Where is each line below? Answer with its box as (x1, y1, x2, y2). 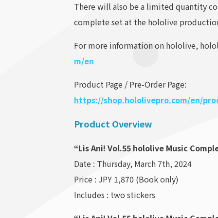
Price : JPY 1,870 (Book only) (74, 173, 179, 185)
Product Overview (74, 117, 152, 130)
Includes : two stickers (74, 189, 155, 201)
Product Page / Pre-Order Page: (74, 78, 186, 91)
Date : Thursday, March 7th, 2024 (74, 158, 192, 170)
